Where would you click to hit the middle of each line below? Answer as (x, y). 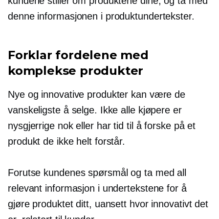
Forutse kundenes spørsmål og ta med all (97, 172)
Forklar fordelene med (78, 55)
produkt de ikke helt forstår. (67, 141)
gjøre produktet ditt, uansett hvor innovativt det (108, 204)
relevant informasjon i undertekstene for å (97, 188)
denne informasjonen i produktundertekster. (101, 16)
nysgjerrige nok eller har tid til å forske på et (102, 125)
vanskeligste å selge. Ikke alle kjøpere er (95, 110)
